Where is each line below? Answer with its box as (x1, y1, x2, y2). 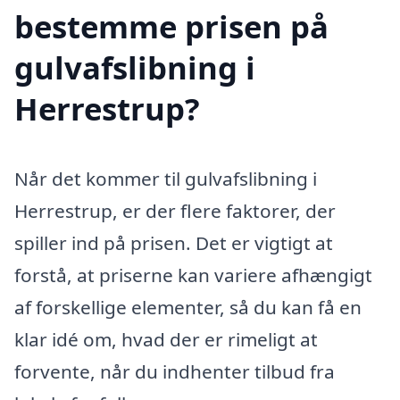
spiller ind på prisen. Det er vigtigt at (14, 230, 333, 256)
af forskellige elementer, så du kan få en (14, 295, 362, 321)
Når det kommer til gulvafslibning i (14, 166, 317, 192)
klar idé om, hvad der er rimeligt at (14, 327, 318, 353)
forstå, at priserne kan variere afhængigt (14, 262, 372, 288)
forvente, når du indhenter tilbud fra (14, 359, 335, 385)
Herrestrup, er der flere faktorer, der (14, 198, 336, 224)
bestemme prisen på (14, 5, 329, 48)
